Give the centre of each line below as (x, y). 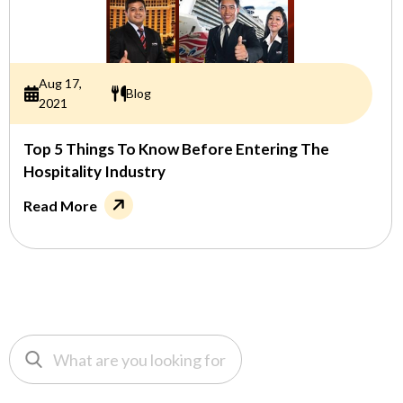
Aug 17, (60, 84)
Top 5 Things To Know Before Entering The (176, 149)
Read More (60, 206)
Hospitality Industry (94, 172)
